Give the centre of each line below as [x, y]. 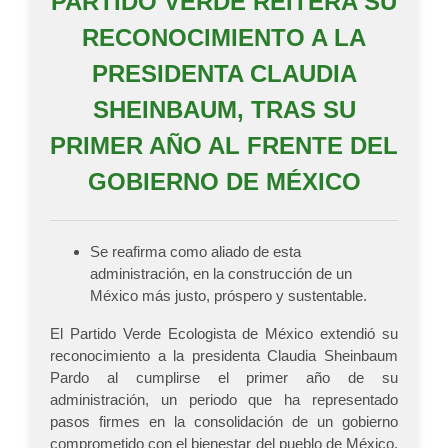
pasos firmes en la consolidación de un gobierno [224, 422]
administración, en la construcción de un [221, 274]
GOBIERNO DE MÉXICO [224, 182]
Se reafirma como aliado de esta [195, 252]
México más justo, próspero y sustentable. [228, 296]
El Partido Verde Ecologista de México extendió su [224, 334]
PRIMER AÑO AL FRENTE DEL [224, 146]
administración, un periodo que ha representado [224, 400]
